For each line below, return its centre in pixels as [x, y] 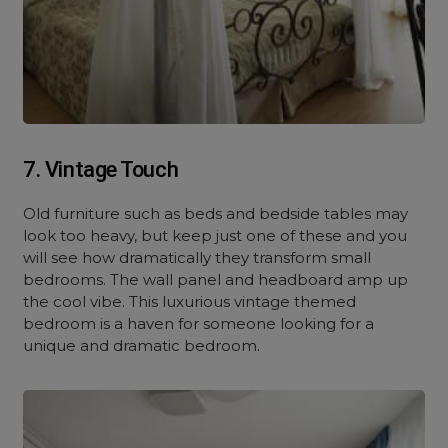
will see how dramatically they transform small [197, 257]
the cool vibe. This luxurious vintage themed [190, 301]
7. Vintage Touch [101, 169]
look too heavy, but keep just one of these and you [215, 235]
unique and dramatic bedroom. [142, 345]
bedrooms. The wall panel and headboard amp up [216, 279]
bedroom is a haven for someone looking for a [199, 323]
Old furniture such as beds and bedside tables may [216, 213]
